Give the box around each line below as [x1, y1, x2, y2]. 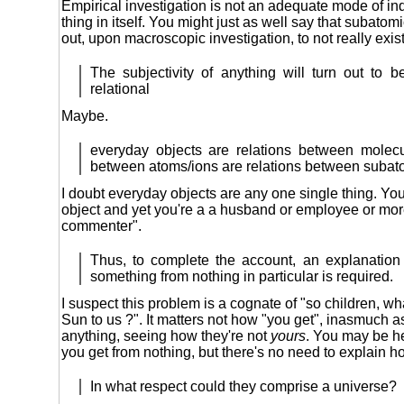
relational [90, 80, 150, 96]
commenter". [61, 217, 142, 234]
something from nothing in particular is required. [90, 268, 393, 284]
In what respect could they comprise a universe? [90, 378, 397, 394]
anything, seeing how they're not [61, 327, 271, 344]
